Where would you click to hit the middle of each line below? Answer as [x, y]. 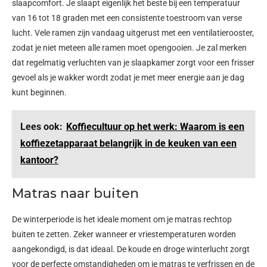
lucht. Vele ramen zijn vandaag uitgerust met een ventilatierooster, [133, 32]
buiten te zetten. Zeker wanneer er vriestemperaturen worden [124, 234]
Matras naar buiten [75, 193]
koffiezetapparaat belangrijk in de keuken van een [128, 143]
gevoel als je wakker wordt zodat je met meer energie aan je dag [128, 77]
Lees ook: [41, 126]
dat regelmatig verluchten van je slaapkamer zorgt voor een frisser [133, 62]
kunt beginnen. [40, 92]
